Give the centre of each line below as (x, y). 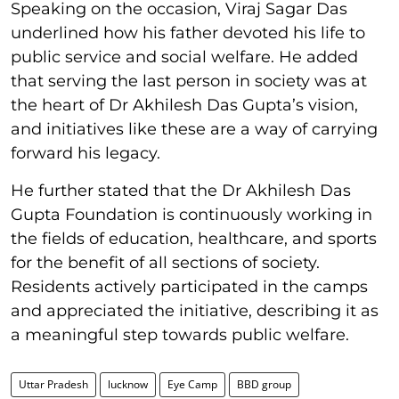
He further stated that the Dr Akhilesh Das (181, 191)
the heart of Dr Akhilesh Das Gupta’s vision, (184, 105)
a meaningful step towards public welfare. (180, 335)
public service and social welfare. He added (184, 57)
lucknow (128, 384)
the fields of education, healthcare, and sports (194, 239)
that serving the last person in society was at (189, 81)
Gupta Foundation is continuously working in (191, 215)
